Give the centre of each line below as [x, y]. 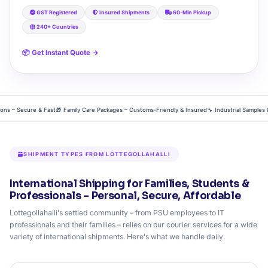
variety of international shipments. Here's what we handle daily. [117, 237]
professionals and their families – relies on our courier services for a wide [133, 225]
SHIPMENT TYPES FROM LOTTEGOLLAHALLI [97, 154]
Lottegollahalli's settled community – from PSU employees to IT [117, 213]
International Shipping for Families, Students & [130, 184]
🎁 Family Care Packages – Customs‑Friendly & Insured [118, 110]
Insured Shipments [124, 13]
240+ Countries [57, 27]
